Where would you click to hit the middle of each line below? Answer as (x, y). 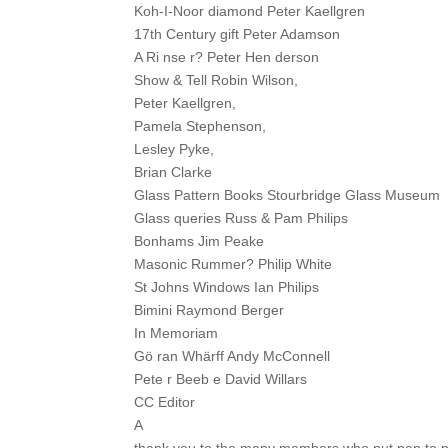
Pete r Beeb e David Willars (221, 378)
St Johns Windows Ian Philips (227, 286)
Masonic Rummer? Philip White (233, 263)
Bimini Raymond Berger (209, 309)
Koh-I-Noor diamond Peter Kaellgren (250, 10)
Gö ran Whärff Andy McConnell (232, 355)
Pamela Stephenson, (200, 125)
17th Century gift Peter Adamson (237, 33)
